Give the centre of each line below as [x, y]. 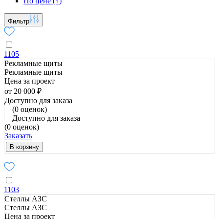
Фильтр [19, 21]
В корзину [24, 147]
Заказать [18, 135]
